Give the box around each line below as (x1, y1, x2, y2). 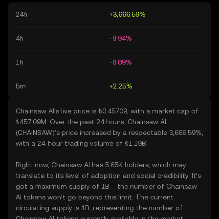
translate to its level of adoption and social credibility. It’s (16, 172, 201, 179)
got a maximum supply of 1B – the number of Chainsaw (16, 182, 197, 190)
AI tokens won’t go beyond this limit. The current (16, 193, 174, 201)
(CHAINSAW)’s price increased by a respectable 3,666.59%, (16, 129, 203, 136)
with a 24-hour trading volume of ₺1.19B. (16, 139, 148, 147)
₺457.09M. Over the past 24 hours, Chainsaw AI (16, 118, 166, 126)
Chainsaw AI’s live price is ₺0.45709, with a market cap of (16, 107, 198, 115)
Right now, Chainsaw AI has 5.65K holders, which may (16, 161, 186, 169)
